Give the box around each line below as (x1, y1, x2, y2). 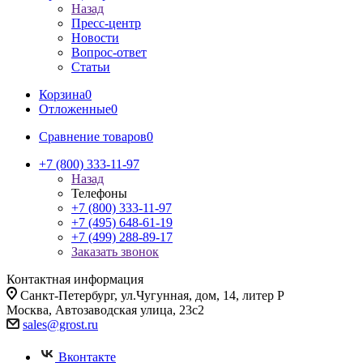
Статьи (71, 60, 110, 74)
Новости (71, 31, 119, 45)
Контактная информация (6, 272, 143, 286)
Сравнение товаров (39, 130, 147, 143)
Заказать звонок (71, 245, 159, 258)
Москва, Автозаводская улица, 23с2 (6, 303, 204, 317)
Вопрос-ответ (71, 45, 147, 59)
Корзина (39, 88, 85, 101)
